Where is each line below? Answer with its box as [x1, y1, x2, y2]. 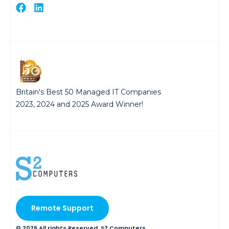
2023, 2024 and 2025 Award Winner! [16, 99, 143, 109]
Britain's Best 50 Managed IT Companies [16, 87, 161, 97]
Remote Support [31, 202, 94, 213]
